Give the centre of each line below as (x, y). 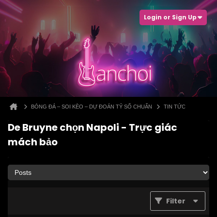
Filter (176, 201)
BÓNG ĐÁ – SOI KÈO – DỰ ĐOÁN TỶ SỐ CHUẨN (92, 107)
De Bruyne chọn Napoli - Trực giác (93, 127)
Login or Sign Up (170, 17)
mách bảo (33, 142)
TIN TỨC (175, 107)
